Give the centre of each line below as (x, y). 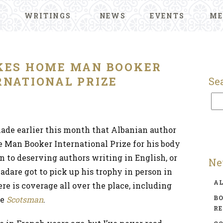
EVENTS (167, 16)
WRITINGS (48, 16)
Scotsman (25, 199)
